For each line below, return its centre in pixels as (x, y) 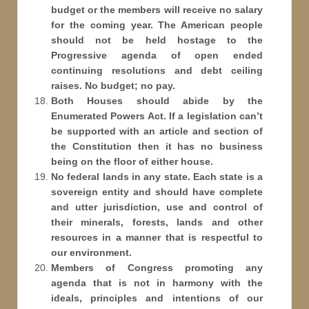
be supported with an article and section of (157, 131)
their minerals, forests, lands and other (157, 222)
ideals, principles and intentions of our (157, 298)
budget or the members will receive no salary (157, 10)
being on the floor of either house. (132, 162)
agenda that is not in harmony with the (157, 283)
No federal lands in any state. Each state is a (157, 177)
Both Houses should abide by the (157, 101)
